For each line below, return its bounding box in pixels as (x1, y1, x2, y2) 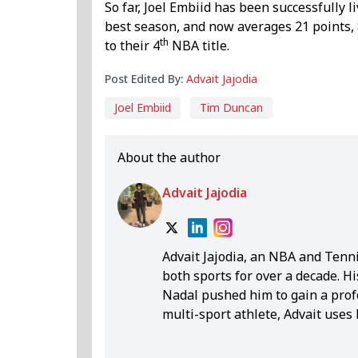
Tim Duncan (200, 100, 263, 116)
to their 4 (105, 37, 160, 55)
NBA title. (169, 37, 229, 55)
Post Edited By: (105, 71, 183, 87)
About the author (117, 149, 221, 167)
